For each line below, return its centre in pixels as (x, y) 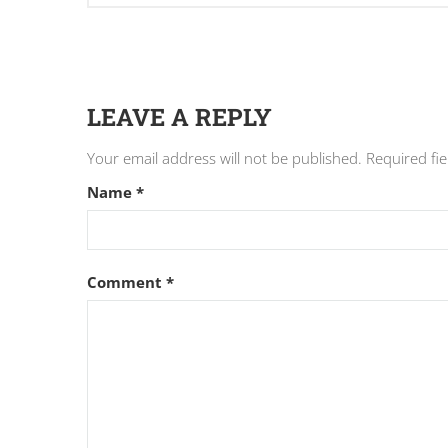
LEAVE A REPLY (179, 117)
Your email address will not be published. (224, 158)
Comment (126, 282)
